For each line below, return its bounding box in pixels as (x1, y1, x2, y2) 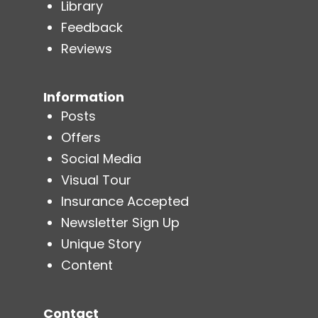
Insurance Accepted (60, 192, 189, 210)
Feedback (60, 18, 123, 36)
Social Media (60, 149, 141, 168)
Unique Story (60, 234, 141, 253)
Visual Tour (60, 170, 131, 189)
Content (60, 256, 113, 274)
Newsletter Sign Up (60, 213, 180, 231)
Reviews (60, 39, 112, 57)
